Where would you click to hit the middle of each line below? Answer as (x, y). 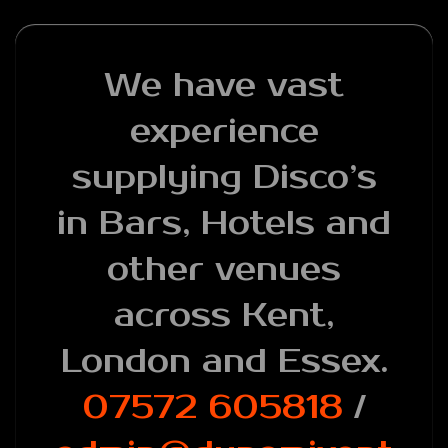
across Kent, (224, 316)
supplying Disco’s (224, 178)
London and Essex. (224, 362)
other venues (224, 270)
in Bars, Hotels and (224, 224)
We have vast (224, 86)
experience (224, 132)
